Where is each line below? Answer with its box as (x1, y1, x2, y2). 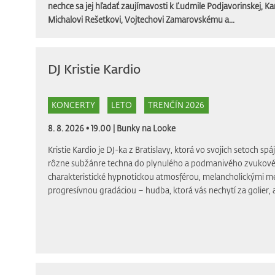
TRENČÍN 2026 (148, 99, 204, 110)
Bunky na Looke (116, 123, 176, 133)
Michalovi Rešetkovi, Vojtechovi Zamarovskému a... (47, 14, 234, 25)
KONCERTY (52, 99, 95, 110)
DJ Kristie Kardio (47, 61, 141, 77)
